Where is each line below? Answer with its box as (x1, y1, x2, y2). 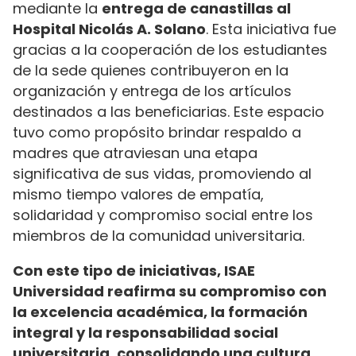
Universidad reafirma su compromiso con (13, 281, 327, 302)
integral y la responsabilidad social (13, 323, 278, 343)
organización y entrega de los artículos (13, 80, 292, 101)
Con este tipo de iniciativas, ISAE (13, 261, 255, 281)
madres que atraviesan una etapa (13, 142, 257, 163)
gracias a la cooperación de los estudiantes (13, 39, 327, 60)
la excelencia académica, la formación (13, 302, 308, 323)
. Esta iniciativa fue (206, 18, 336, 39)
